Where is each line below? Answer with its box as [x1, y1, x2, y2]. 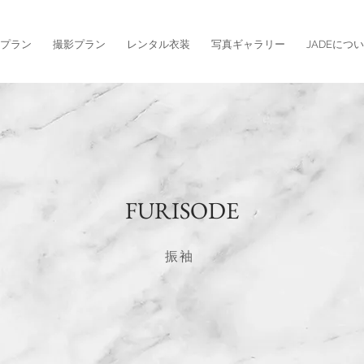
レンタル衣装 [127, 38, 190, 50]
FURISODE [124, 195, 239, 226]
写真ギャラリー [211, 38, 285, 50]
